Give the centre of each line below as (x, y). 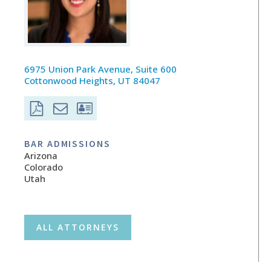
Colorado (44, 167)
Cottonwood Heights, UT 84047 (92, 80)
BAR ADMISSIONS (67, 143)
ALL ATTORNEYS (78, 227)
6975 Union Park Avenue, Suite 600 (100, 69)
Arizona (41, 156)
